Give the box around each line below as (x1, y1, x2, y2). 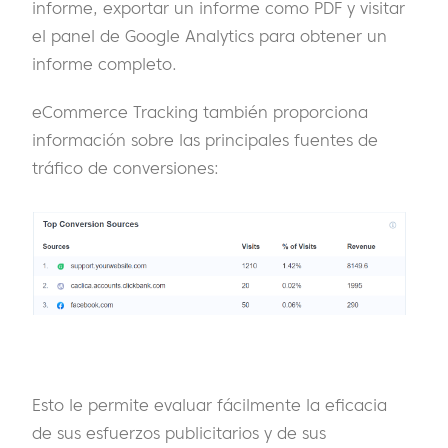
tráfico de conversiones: (32, 157, 219, 178)
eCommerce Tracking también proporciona (32, 101, 368, 122)
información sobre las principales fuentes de (32, 129, 378, 150)
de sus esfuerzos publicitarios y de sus (32, 422, 326, 443)
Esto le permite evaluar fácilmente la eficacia (32, 394, 387, 415)
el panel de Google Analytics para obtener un (32, 25, 387, 46)
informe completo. (32, 53, 177, 74)
